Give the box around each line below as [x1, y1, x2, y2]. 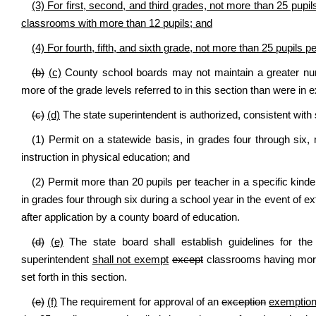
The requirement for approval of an [57, 296, 222, 308]
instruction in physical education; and [21, 152, 190, 163]
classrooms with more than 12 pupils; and [21, 18, 212, 29]
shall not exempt [92, 254, 169, 265]
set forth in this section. [21, 272, 127, 283]
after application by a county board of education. [21, 212, 240, 223]
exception [221, 296, 267, 308]
